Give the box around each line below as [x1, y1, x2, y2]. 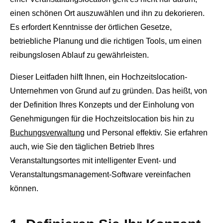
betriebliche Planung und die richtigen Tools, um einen [10, 37, 202, 46]
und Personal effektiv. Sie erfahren [85, 128, 208, 137]
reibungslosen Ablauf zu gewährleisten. [10, 51, 149, 60]
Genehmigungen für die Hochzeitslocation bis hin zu [10, 114, 194, 123]
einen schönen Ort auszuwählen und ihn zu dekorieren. [10, 9, 205, 18]
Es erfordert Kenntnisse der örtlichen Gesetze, [10, 23, 172, 32]
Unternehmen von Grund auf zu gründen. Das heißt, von [10, 87, 207, 96]
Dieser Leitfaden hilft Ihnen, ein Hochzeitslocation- [10, 73, 187, 82]
